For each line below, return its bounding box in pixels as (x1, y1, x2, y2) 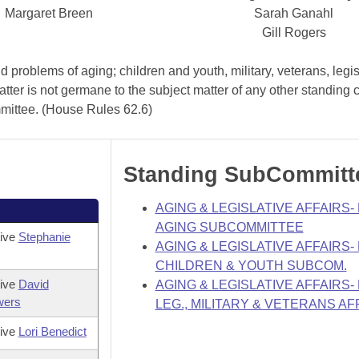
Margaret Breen (4, 6, 93, 20)
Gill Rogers (261, 26, 326, 39)
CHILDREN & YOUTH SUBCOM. (155, 259, 347, 272)
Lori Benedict (18, 325, 87, 338)
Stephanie (18, 230, 71, 244)
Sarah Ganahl (254, 6, 334, 20)
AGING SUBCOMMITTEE (155, 220, 304, 234)
